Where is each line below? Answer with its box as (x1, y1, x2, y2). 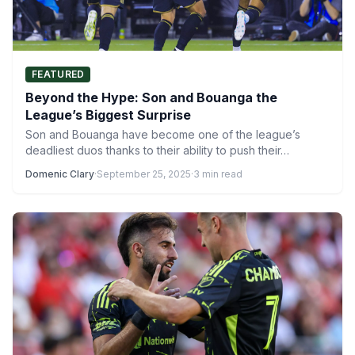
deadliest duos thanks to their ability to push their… (25, 143, 289, 157)
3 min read (193, 168, 242, 180)
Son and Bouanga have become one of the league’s (25, 128, 300, 141)
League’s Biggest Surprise (25, 107, 191, 123)
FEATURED (32, 68, 85, 80)
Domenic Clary (25, 168, 94, 180)
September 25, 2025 (97, 168, 191, 180)
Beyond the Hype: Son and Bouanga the (25, 90, 277, 105)
